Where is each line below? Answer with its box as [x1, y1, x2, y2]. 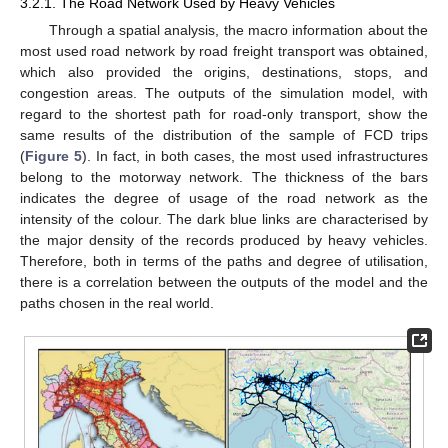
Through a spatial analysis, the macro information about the [48, 21, 428, 38]
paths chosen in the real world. [20, 294, 214, 311]
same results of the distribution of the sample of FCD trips [20, 126, 428, 143]
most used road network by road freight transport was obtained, [20, 42, 428, 59]
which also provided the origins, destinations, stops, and [20, 63, 428, 80]
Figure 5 [25, 147, 82, 164]
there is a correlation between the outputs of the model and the [20, 273, 428, 290]
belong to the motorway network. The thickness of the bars [20, 168, 428, 185]
